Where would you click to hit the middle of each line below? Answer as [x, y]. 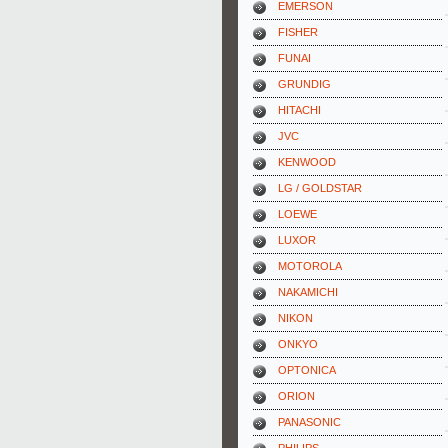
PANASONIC [309, 422]
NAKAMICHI [308, 292]
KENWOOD [307, 162]
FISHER [298, 32]
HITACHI [299, 110]
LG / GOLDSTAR [320, 188]
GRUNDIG [304, 84]
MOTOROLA [310, 266]
